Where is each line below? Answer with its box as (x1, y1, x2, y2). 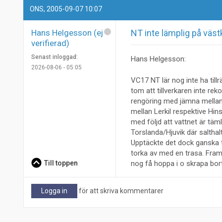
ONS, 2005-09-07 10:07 (30, 4, 103, 13)
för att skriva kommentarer (77, 186, 164, 195)
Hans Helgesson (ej (31, 27, 103, 38)
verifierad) (31, 38, 69, 48)
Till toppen (44, 159, 78, 167)
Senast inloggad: (31, 53, 78, 60)
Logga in (41, 186, 67, 195)
